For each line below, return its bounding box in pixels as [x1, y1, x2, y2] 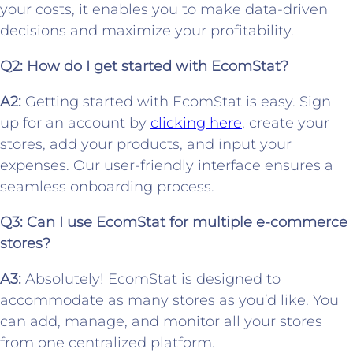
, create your [242, 114, 329, 132]
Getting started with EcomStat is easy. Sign [21, 93, 331, 111]
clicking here [150, 114, 242, 132]
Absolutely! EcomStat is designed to [21, 270, 281, 288]
